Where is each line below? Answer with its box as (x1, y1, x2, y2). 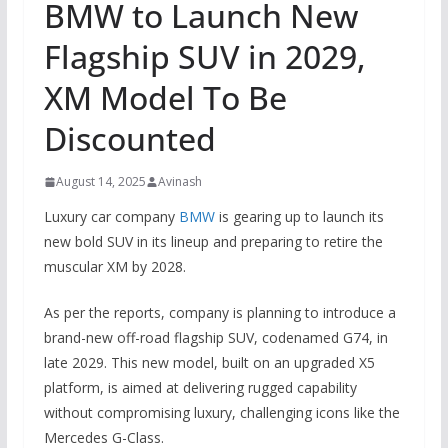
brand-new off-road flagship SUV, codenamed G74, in (43, 328, 388, 348)
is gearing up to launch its (214, 207, 384, 227)
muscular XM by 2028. (43, 257, 186, 277)
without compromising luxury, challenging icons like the (43, 403, 400, 423)
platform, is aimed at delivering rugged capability (43, 378, 357, 398)
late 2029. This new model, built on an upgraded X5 (43, 353, 375, 373)
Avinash (157, 173, 202, 191)
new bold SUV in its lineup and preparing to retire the (43, 232, 383, 252)
